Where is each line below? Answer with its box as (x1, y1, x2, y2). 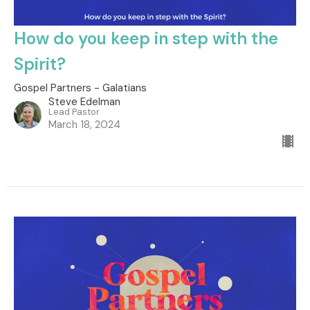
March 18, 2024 (48, 118, 120, 131)
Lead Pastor (48, 106, 100, 118)
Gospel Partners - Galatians (14, 81, 147, 95)
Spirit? (14, 53, 66, 75)
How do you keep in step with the (14, 28, 278, 49)
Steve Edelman (48, 95, 120, 109)
